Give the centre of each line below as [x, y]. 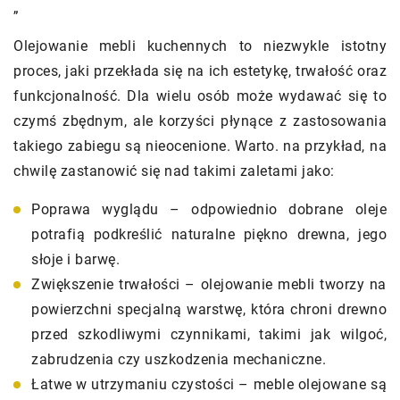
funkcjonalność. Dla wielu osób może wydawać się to [200, 96]
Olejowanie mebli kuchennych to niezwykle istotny [200, 46]
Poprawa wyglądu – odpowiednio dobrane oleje [209, 210]
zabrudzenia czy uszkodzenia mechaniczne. [179, 360]
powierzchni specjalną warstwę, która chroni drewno [209, 310]
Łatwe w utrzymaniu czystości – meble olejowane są [209, 385]
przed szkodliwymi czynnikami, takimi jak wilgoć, [209, 335]
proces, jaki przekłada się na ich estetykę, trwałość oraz [200, 71]
